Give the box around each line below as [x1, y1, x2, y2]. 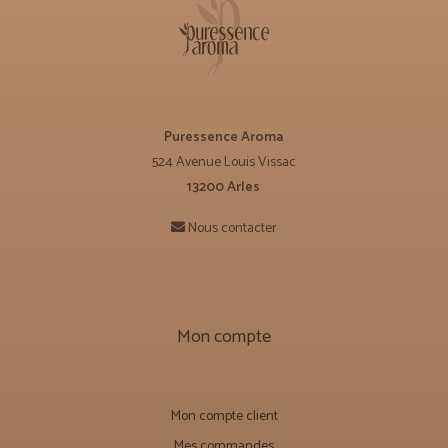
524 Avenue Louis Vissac [151, 150, 296, 174]
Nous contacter [187, 216, 277, 240]
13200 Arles [187, 175, 261, 199]
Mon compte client [170, 404, 278, 428]
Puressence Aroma [164, 125, 284, 149]
